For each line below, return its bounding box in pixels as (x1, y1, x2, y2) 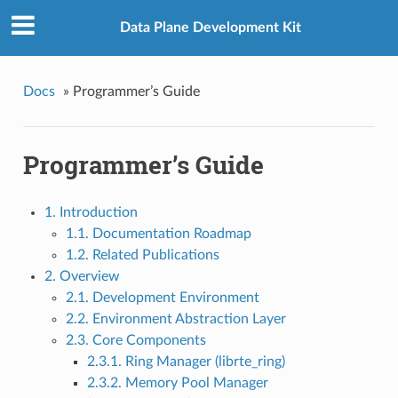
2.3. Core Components (65, 333, 206, 348)
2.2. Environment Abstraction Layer (65, 312, 286, 327)
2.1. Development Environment (65, 291, 259, 306)
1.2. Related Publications (65, 248, 219, 263)
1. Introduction (44, 205, 138, 220)
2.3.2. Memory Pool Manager (86, 376, 268, 391)
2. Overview (44, 269, 120, 284)
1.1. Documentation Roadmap (65, 227, 251, 242)
